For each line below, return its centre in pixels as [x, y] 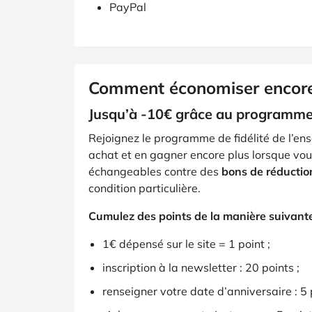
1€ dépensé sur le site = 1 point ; [186, 244]
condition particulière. [145, 188]
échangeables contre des [155, 171]
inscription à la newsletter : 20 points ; [201, 267]
